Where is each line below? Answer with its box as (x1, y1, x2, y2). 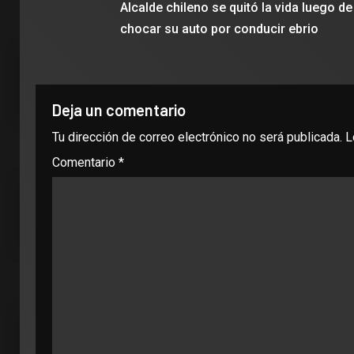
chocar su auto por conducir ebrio (119, 21, 318, 36)
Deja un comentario (52, 100, 186, 119)
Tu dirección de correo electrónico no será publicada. (52, 130, 342, 145)
